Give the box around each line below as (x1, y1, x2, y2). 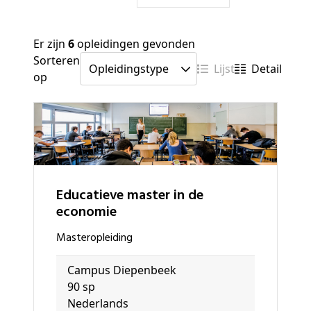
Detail (260, 61, 282, 77)
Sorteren (33, 53, 80, 69)
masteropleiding (66, 228, 133, 247)
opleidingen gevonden (74, 36, 195, 52)
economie (56, 201, 117, 224)
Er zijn (33, 36, 68, 52)
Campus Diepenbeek (74, 262, 176, 278)
